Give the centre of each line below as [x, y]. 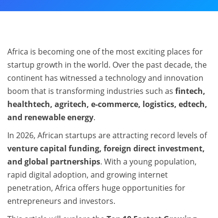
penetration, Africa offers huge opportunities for [96, 188]
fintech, [190, 91]
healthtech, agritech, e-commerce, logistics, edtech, [107, 104]
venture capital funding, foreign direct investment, [106, 148]
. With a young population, [148, 162]
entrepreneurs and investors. [61, 201]
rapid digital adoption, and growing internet [88, 175]
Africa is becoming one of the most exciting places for [105, 52]
